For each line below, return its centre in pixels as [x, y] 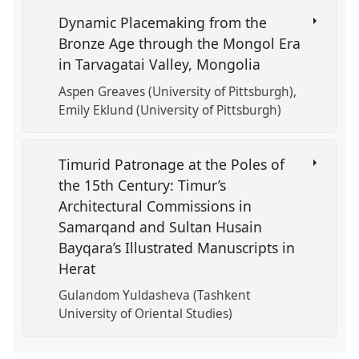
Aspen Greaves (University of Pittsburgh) [176, 91]
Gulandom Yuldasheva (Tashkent [155, 296]
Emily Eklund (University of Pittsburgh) [170, 110]
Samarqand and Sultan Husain [161, 227]
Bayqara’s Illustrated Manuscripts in [177, 248]
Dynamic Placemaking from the [163, 23]
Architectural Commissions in [155, 206]
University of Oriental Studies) [146, 314]
